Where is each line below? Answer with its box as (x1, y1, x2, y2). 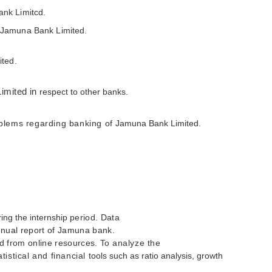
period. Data (70, 212, 120, 222)
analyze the (112, 238, 161, 248)
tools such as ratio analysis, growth (88, 251, 223, 260)
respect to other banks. (39, 87, 129, 97)
